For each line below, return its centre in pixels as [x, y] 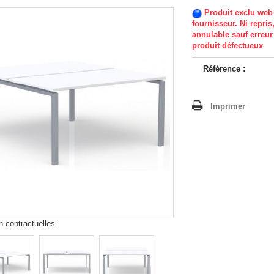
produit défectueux [228, 46]
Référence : [224, 69]
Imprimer [228, 106]
